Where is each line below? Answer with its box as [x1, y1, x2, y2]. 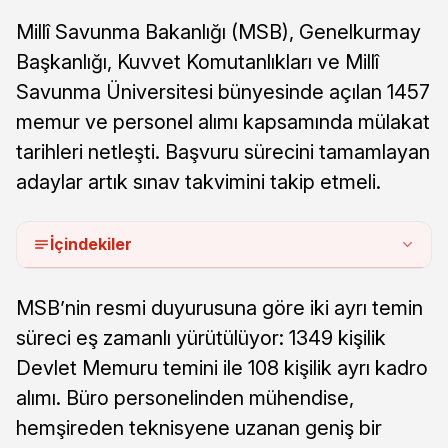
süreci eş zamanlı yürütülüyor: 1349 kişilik [16, 325, 386, 350]
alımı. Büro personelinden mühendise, [16, 385, 354, 410]
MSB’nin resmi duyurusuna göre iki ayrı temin [16, 295, 423, 320]
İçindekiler [50, 233, 132, 254]
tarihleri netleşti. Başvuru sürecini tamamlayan [16, 139, 430, 164]
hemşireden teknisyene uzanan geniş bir [16, 415, 382, 440]
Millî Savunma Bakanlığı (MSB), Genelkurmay [16, 19, 421, 44]
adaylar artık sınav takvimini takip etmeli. [16, 169, 381, 194]
